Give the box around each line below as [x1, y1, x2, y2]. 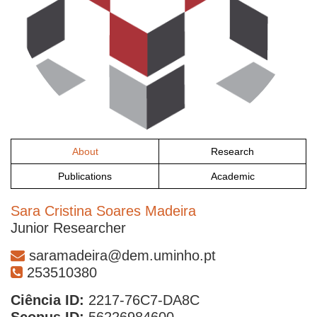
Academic [210, 171, 255, 183]
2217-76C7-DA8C [84, 292, 200, 309]
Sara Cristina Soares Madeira [11, 203, 196, 219]
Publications [58, 171, 112, 183]
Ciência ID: [11, 292, 84, 309]
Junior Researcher [11, 220, 126, 236]
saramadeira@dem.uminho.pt [25, 248, 216, 264]
